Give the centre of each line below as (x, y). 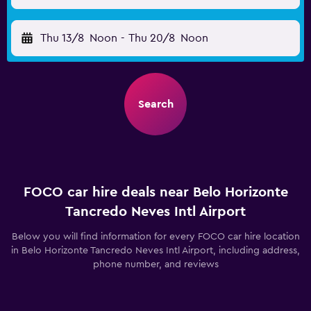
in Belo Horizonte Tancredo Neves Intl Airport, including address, (155, 251)
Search (155, 104)
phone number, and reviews (155, 264)
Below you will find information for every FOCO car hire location (155, 237)
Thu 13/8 (62, 38)
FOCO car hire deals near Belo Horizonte (155, 192)
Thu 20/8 (151, 38)
